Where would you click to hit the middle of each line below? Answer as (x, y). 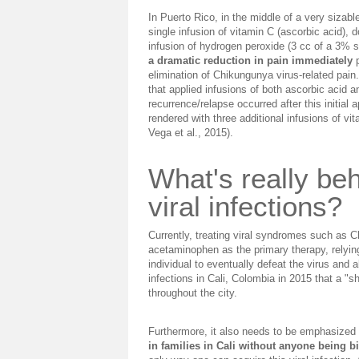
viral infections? (245, 206)
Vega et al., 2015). (191, 133)
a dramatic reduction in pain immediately (250, 61)
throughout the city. (193, 293)
